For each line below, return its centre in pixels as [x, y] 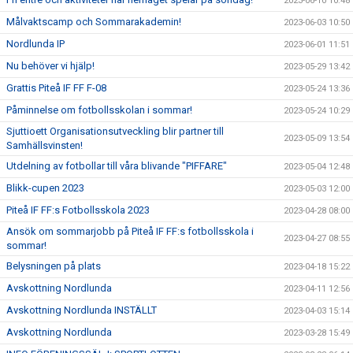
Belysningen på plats [54, 266]
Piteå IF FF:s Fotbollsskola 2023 [78, 210]
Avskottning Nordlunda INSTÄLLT [82, 310]
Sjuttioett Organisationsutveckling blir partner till [115, 131]
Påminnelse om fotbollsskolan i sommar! [99, 110]
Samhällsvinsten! [45, 145]
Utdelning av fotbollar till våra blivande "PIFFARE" [117, 166]
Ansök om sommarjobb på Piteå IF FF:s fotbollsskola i [130, 231]
